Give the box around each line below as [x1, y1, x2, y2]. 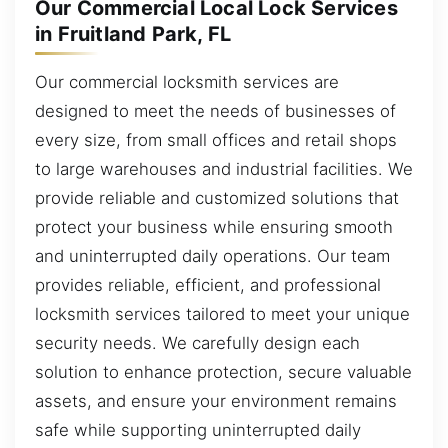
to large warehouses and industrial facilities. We [35, 158, 413, 179]
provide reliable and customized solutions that [35, 187, 399, 208]
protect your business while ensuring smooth [35, 216, 393, 237]
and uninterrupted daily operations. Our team [35, 245, 390, 266]
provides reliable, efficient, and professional [35, 274, 381, 295]
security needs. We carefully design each [35, 332, 360, 353]
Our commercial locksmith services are [35, 71, 339, 92]
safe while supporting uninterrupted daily [35, 419, 361, 440]
